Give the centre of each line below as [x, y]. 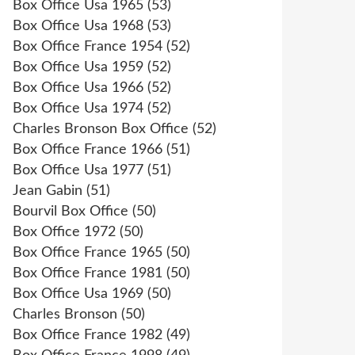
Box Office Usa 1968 [78, 26]
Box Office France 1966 [88, 150]
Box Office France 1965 [88, 253]
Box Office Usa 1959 [78, 67]
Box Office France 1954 [88, 47]
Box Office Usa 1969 [78, 294]
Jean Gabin [48, 191]
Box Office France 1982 [88, 335]
